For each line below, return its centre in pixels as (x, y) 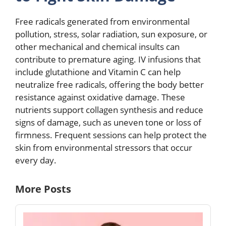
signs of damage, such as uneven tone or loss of (108, 122)
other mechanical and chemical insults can (97, 46)
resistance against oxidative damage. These (100, 97)
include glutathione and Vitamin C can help (98, 72)
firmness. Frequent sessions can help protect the (111, 135)
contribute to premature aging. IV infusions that (108, 59)
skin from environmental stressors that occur (104, 147)
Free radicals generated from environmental (102, 21)
